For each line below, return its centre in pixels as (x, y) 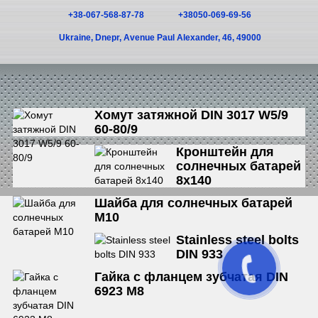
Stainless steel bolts (238, 240)
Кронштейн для (225, 152)
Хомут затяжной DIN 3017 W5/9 (192, 115)
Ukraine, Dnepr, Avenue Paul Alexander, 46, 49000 (160, 38)
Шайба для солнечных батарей (194, 203)
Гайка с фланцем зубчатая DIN (192, 277)
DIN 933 (200, 254)
